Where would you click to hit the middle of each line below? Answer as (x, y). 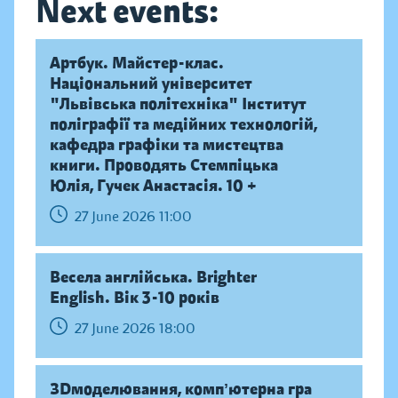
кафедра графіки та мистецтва (167, 145)
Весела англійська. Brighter (153, 278)
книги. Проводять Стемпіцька (164, 166)
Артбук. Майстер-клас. (137, 64)
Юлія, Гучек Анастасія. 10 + (153, 186)
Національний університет (151, 84)
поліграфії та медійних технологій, (183, 125)
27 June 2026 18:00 (135, 328)
